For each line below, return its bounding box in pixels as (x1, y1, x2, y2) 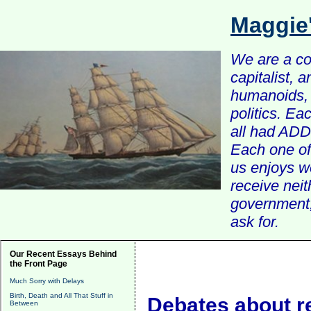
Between (10, 299, 38, 307)
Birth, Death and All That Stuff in (10, 292, 113, 299)
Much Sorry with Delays (10, 277, 84, 285)
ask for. (230, 212, 279, 230)
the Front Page (10, 259, 67, 269)
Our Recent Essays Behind (10, 249, 117, 259)
